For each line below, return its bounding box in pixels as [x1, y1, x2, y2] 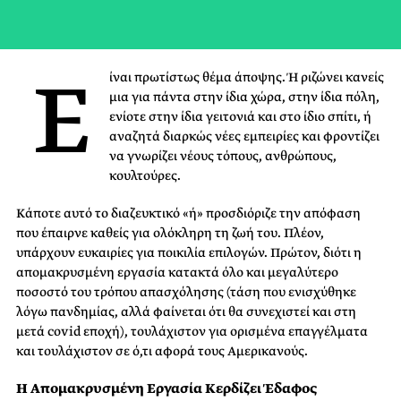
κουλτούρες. [109, 166, 181, 184]
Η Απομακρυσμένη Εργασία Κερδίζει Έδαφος [16, 379, 317, 398]
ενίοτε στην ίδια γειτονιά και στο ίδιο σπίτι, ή [109, 107, 371, 125]
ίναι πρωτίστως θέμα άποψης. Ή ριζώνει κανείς [109, 68, 384, 86]
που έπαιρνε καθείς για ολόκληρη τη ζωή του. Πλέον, [16, 224, 324, 242]
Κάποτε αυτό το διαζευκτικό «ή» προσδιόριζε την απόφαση [16, 204, 361, 222]
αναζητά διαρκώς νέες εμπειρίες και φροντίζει [109, 127, 380, 145]
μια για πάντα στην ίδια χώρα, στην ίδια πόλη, [109, 88, 380, 106]
